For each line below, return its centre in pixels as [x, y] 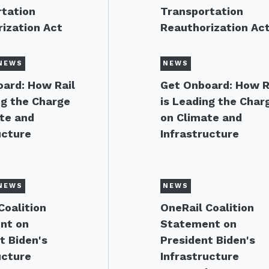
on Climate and [201, 117]
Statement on [199, 224]
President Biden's [208, 240]
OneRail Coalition [207, 207]
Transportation [202, 11]
